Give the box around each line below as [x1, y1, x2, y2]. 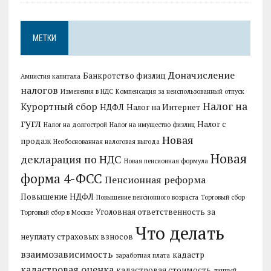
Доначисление [168, 68, 235, 82]
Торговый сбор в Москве [20, 207, 93, 217]
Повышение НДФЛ [20, 191, 94, 202]
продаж [20, 135, 51, 146]
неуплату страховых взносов [20, 230, 133, 242]
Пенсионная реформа [104, 172, 206, 186]
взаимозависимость [20, 247, 113, 261]
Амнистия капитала [20, 71, 80, 80]
